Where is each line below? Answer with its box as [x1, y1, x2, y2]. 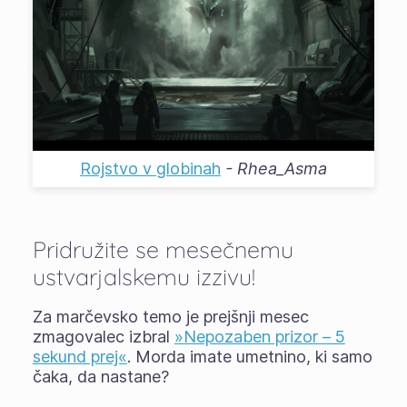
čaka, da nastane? [32, 367, 169, 387]
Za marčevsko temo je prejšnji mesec [32, 307, 309, 327]
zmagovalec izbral [32, 327, 174, 347]
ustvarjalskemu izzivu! [32, 263, 255, 292]
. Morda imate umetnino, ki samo [126, 347, 372, 367]
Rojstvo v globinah [80, 159, 221, 179]
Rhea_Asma [237, 159, 327, 179]
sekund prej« [32, 347, 127, 367]
